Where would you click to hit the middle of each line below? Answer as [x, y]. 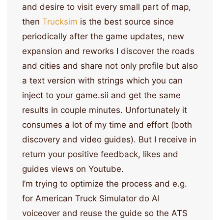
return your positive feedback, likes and [100, 154]
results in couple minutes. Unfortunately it [105, 110]
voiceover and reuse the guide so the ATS [105, 213]
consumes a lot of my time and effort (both [107, 125]
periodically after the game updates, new [103, 36]
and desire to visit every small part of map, [107, 7]
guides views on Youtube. [73, 169]
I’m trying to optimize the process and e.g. [105, 184]
